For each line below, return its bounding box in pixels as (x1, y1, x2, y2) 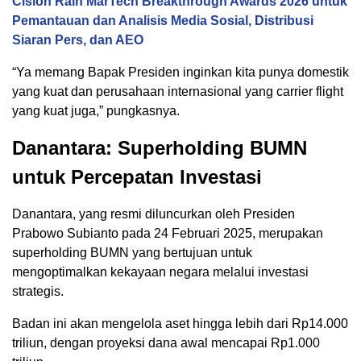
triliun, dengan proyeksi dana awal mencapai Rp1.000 (12, 336, 320, 350)
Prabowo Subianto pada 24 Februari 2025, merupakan (12, 226, 323, 240)
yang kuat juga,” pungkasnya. (12, 104, 180, 118)
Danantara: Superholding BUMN (12, 137, 307, 159)
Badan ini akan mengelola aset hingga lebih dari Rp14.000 (12, 317, 348, 330)
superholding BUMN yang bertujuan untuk (12, 246, 252, 259)
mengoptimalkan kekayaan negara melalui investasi (12, 265, 309, 279)
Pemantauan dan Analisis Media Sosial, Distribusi (12, 14, 313, 27)
